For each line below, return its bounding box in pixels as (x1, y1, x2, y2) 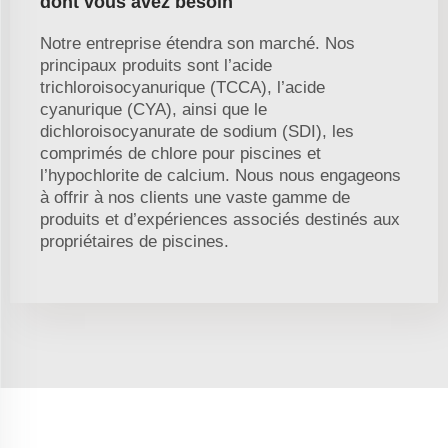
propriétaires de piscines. (40, 232, 229, 252)
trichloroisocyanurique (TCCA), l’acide (40, 78, 325, 98)
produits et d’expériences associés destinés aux (40, 210, 400, 230)
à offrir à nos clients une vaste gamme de (40, 188, 350, 208)
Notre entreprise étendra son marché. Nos (40, 34, 355, 54)
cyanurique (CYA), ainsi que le (40, 100, 267, 120)
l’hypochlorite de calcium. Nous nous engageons (40, 166, 401, 186)
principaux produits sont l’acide (40, 56, 272, 76)
